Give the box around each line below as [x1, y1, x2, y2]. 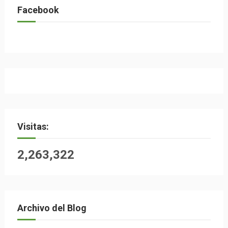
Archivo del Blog [17, 203, 87, 213]
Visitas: [17, 121, 49, 132]
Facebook [17, 5, 59, 15]
